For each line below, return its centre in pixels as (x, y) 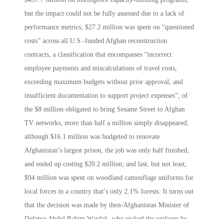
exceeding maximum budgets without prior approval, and (104, 82)
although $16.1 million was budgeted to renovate (92, 137)
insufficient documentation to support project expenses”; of (106, 96)
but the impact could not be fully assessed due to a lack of (104, 14)
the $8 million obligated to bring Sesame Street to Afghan (105, 109)
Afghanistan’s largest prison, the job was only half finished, (107, 151)
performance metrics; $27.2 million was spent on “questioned (109, 27)
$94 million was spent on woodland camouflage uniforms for (109, 178)
